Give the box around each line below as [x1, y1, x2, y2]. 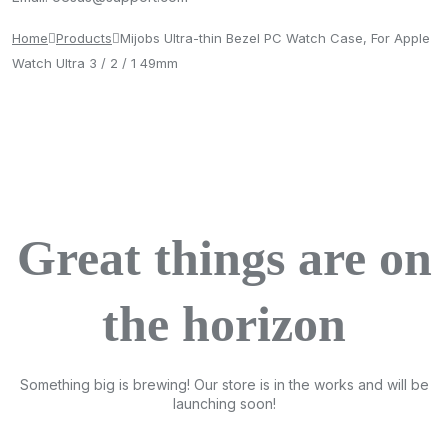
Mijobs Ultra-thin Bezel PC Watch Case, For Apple [120, 29, 430, 46]
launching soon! [172, 394, 276, 412]
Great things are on [16, 229, 432, 286]
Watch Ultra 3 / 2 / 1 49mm [12, 54, 178, 71]
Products [56, 29, 112, 46]
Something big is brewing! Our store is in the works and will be [19, 375, 429, 393]
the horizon [102, 295, 346, 352]
